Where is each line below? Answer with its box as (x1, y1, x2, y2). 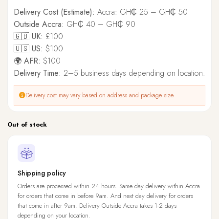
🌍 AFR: (14, 55, 41, 67)
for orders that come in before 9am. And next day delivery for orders (18, 191, 193, 201)
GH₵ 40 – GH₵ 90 (64, 19, 135, 30)
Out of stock (7, 120, 47, 130)
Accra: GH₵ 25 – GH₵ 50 (95, 6, 188, 18)
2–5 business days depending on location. (61, 67, 205, 79)
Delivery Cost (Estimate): (14, 6, 95, 18)
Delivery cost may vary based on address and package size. (25, 91, 175, 100)
